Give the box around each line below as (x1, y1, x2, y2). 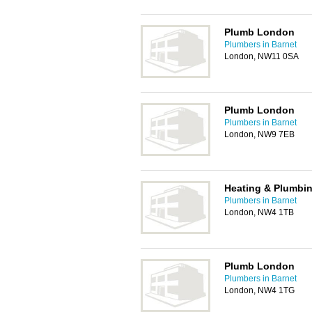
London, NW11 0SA (224, 52, 299, 61)
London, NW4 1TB (224, 208, 294, 217)
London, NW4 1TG (224, 286, 295, 295)
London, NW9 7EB (224, 130, 295, 139)
